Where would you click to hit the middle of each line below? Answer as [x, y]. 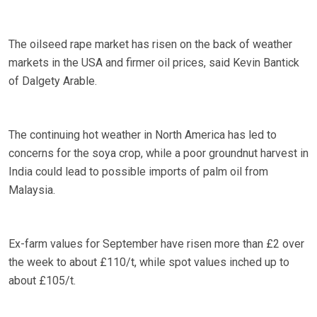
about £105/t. [42, 281]
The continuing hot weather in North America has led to [143, 135]
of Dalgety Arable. [53, 81]
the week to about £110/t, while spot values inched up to [149, 263]
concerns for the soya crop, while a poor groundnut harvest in [158, 154]
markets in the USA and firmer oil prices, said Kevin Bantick [154, 63]
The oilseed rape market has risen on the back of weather [150, 45]
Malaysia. [32, 190]
